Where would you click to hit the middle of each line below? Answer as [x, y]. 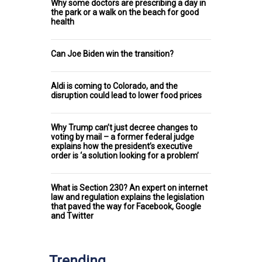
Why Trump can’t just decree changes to [124, 127]
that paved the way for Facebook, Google [126, 206]
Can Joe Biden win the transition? [112, 54]
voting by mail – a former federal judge [123, 137]
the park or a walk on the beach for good [125, 12]
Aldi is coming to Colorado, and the [114, 86]
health [63, 21]
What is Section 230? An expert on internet [129, 187]
